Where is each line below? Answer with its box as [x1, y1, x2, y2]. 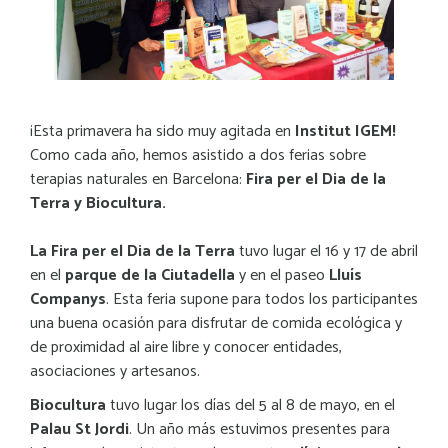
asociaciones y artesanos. [30, 357, 204, 385]
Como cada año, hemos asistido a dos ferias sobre [30, 141, 366, 169]
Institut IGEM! [295, 117, 396, 145]
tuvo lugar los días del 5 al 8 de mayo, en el [106, 391, 395, 419]
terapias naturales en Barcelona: [30, 165, 246, 193]
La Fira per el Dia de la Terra [30, 237, 235, 265]
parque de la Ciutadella [65, 261, 235, 289]
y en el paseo [235, 261, 329, 289]
